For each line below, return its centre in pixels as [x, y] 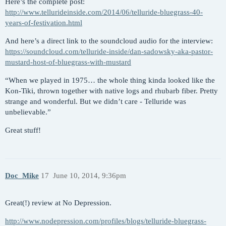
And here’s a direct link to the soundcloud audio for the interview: [109, 41]
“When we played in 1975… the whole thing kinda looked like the [110, 80]
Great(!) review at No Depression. [58, 203]
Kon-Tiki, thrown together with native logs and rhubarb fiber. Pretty [111, 91]
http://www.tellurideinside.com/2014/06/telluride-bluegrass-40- [104, 12]
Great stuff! [23, 130]
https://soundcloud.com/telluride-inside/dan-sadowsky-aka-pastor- [109, 52]
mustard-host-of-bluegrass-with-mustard [68, 62]
